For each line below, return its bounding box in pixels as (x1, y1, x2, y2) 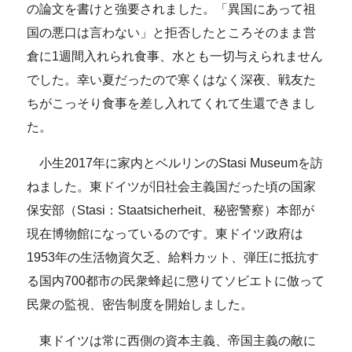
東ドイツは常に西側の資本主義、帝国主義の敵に (27, 333, 317, 347)
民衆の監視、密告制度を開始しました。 (27, 297, 254, 311)
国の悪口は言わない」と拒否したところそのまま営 (27, 25, 317, 39)
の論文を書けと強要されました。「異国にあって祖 (27, 2, 317, 16)
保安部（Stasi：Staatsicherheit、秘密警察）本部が (27, 203, 315, 217)
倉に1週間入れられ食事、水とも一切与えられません (27, 49, 324, 63)
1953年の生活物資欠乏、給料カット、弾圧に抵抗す (27, 250, 320, 264)
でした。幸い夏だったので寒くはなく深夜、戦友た (27, 72, 317, 86)
